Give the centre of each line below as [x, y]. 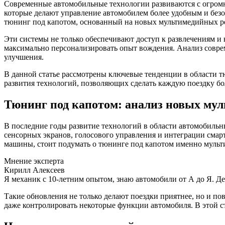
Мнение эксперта [34, 161]
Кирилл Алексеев [34, 170]
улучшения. [24, 57]
